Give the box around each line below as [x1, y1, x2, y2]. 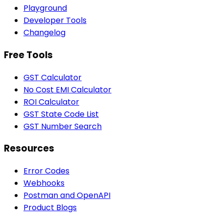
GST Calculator [23, 71, 82, 83]
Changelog [23, 27, 66, 39]
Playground [23, 2, 67, 14]
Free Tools [4, 48, 53, 62]
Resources [4, 142, 54, 155]
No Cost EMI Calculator [23, 84, 111, 95]
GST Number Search [23, 120, 102, 132]
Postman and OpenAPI [23, 190, 110, 201]
